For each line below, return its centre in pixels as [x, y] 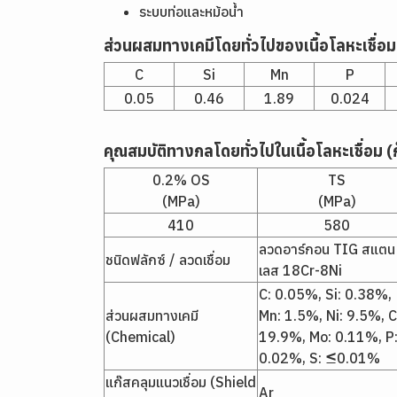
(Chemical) [140, 337]
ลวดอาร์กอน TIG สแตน [327, 249]
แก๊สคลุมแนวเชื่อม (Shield [181, 382]
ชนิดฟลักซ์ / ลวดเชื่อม [168, 260]
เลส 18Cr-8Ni [300, 270]
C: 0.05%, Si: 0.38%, [325, 294]
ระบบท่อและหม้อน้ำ [191, 12]
